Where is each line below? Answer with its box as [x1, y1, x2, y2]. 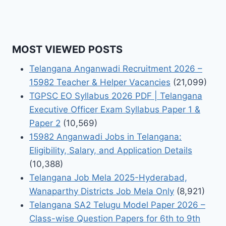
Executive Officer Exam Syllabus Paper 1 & [29, 104, 200, 115]
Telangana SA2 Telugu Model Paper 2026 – [29, 199, 205, 210]
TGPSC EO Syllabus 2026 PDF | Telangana [29, 90, 202, 101]
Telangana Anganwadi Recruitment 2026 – [29, 63, 202, 74]
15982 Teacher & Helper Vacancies [29, 77, 171, 87]
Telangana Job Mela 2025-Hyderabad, [29, 172, 187, 183]
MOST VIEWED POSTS [12, 43, 123, 55]
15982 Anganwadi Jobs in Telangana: [29, 131, 182, 142]
